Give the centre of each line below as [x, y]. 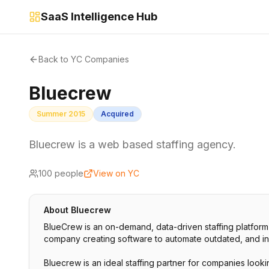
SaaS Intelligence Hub [99, 17]
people [68, 173]
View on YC [116, 173]
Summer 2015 [61, 114]
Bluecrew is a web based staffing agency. [132, 144]
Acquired [117, 114]
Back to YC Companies [84, 59]
